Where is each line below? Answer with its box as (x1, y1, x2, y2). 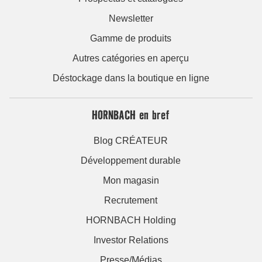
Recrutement (104, 195, 158, 205)
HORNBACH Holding (85, 215, 176, 225)
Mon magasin (102, 175, 159, 185)
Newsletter (108, 13, 153, 23)
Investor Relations (93, 235, 168, 245)
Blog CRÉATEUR (94, 135, 168, 146)
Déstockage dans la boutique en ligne (52, 73, 209, 83)
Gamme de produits (90, 33, 172, 43)
